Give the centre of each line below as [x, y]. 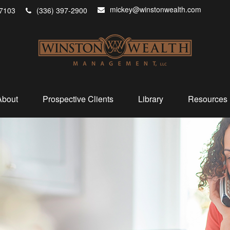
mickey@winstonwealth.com [156, 9]
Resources [208, 99]
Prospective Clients [78, 99]
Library [151, 99]
